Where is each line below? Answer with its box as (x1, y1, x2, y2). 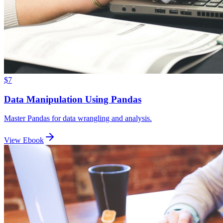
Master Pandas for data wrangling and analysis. (4, 114, 152, 123)
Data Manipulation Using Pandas (4, 94, 141, 105)
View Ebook (4, 136, 44, 145)
